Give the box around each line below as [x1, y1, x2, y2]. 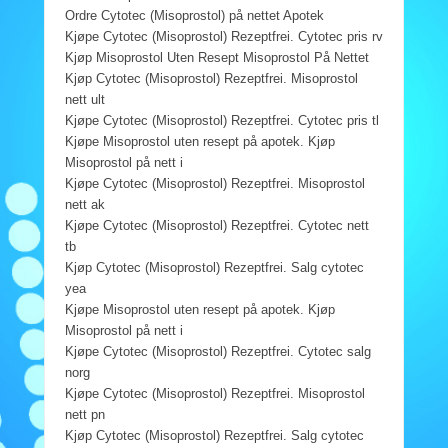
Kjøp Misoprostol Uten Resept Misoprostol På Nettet [64, 49, 369, 65]
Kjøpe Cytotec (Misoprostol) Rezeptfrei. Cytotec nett [64, 217, 369, 233]
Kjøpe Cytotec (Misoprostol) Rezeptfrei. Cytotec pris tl [64, 112, 379, 128]
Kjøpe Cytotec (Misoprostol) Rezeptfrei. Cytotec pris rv [64, 28, 383, 44]
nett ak [64, 196, 105, 212]
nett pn [64, 406, 105, 422]
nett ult [64, 91, 105, 107]
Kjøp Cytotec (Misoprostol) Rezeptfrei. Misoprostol [64, 70, 358, 86]
